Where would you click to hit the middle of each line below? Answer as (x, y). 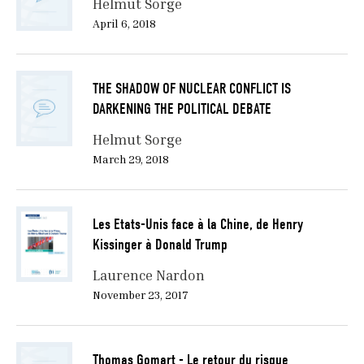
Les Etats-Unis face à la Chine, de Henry (197, 225)
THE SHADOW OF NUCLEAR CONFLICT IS (191, 89)
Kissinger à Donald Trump (160, 245)
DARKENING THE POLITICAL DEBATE (182, 109)
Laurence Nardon (148, 275)
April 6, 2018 (124, 24)
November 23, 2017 (140, 295)
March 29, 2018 (130, 159)
